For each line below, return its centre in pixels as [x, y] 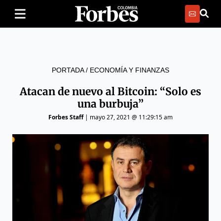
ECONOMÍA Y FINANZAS [129, 70]
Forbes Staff [66, 117]
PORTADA [68, 70]
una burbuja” [110, 104]
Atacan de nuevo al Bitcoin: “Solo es [110, 92]
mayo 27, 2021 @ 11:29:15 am [131, 117]
